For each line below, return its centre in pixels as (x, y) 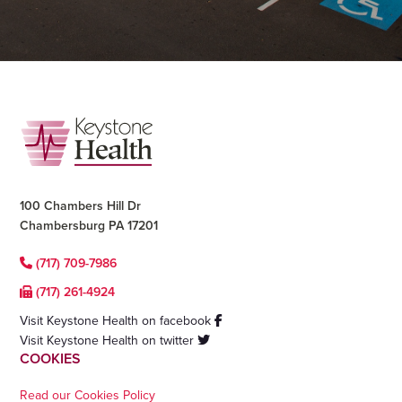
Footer (54, 128)
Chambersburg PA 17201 (89, 225)
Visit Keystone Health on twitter (109, 340)
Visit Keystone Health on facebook (118, 320)
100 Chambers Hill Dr (81, 205)
